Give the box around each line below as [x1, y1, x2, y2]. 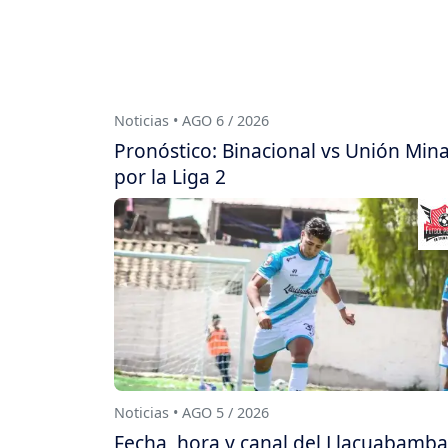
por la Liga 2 [114, 162, 226, 190]
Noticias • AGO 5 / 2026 [114, 402, 269, 422]
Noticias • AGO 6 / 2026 [114, 110, 269, 130]
